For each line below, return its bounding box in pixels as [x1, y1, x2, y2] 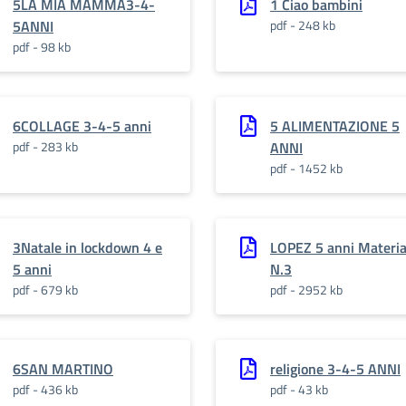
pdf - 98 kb [13, 37, 71, 56]
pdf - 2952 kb [270, 280, 343, 299]
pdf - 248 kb [270, 15, 335, 34]
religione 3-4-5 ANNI [270, 358, 401, 380]
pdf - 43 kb [270, 380, 328, 399]
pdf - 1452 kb [270, 159, 343, 178]
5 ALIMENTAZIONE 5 [270, 115, 400, 137]
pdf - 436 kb [13, 380, 78, 399]
